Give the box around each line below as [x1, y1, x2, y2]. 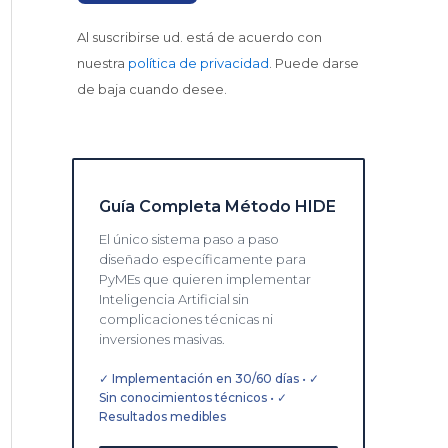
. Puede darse [269, 55, 359, 72]
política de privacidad [128, 55, 269, 72]
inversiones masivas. [99, 330, 225, 347]
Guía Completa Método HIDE [99, 196, 336, 216]
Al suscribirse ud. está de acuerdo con [77, 29, 322, 46]
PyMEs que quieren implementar [99, 270, 311, 287]
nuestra [77, 55, 128, 72]
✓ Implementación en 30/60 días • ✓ [99, 370, 319, 386]
